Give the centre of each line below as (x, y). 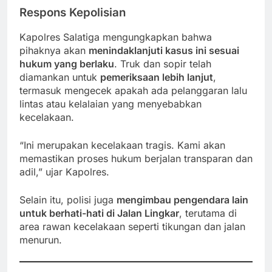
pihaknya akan (54, 51)
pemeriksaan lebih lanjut (157, 77)
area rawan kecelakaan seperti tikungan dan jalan (132, 227)
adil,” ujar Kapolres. (64, 172)
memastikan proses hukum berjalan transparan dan (136, 159)
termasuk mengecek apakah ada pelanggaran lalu (133, 91)
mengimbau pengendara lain (182, 200)
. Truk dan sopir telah (163, 64)
